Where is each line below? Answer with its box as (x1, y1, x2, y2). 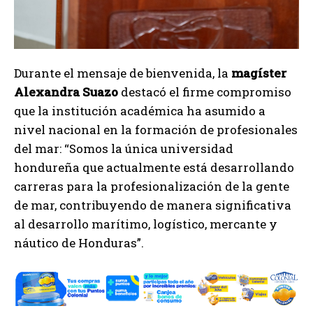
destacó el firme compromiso (118, 84, 291, 101)
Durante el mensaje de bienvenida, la (14, 65, 231, 82)
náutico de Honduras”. (14, 235, 144, 252)
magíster (231, 65, 286, 82)
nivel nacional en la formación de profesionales (14, 122, 298, 138)
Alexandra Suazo (14, 84, 118, 101)
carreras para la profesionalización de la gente (14, 178, 289, 195)
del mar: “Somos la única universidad (14, 140, 233, 157)
